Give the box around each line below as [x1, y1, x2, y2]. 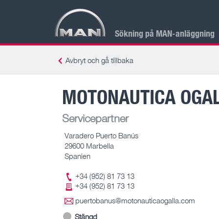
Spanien [65, 151, 90, 160]
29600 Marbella [65, 141, 114, 150]
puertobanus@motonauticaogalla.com [75, 196, 195, 205]
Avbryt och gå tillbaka [66, 56, 133, 65]
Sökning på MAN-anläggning [115, 27, 215, 39]
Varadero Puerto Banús [65, 131, 138, 140]
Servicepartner [62, 111, 129, 125]
